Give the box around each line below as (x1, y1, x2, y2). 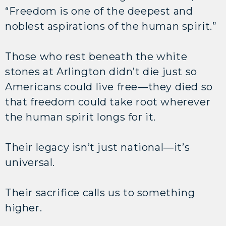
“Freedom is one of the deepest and (5, 5, 193, 17)
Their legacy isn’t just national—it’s (5, 141, 190, 153)
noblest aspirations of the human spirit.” (5, 20, 220, 32)
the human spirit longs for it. (5, 110, 159, 123)
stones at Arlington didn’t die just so (5, 65, 197, 78)
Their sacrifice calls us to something (5, 186, 195, 199)
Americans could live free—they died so (5, 80, 213, 93)
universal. (5, 156, 55, 168)
